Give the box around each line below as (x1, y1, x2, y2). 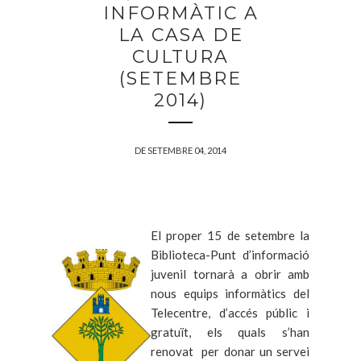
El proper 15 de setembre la (151, 227, 309, 243)
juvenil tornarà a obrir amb (151, 266, 309, 281)
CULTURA (132, 45, 229, 68)
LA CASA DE (118, 23, 243, 46)
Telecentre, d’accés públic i (151, 305, 309, 320)
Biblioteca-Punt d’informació (151, 247, 309, 262)
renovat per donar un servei (151, 343, 309, 359)
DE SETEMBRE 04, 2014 (135, 144, 226, 156)
